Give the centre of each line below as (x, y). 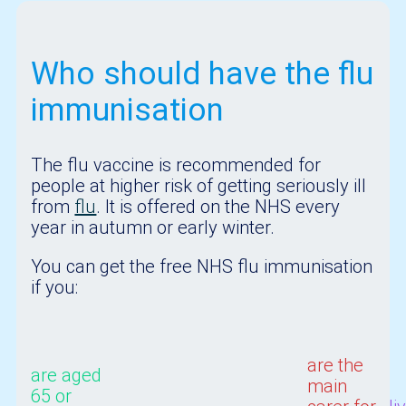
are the (336, 365)
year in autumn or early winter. (153, 227)
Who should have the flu (203, 73)
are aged (67, 376)
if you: (55, 287)
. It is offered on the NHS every (218, 206)
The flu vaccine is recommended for (176, 164)
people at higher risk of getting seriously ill (199, 185)
